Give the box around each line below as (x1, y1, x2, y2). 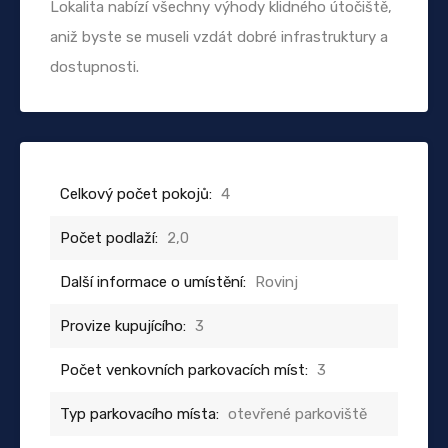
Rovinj (255, 272, 298, 291)
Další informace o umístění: (60, 272, 246, 291)
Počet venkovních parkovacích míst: (60, 360, 308, 379)
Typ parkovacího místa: (60, 404, 219, 423)
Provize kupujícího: (60, 316, 186, 335)
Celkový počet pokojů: (60, 184, 212, 203)
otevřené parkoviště (228, 404, 367, 423)
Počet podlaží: (60, 228, 158, 247)
